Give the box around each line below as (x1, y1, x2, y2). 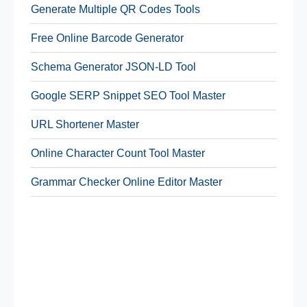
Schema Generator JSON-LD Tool (31, 60, 196, 73)
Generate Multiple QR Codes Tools (31, 3, 200, 15)
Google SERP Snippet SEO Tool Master (31, 89, 225, 101)
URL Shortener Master (31, 118, 139, 130)
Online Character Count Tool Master (31, 147, 205, 159)
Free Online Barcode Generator (31, 32, 184, 44)
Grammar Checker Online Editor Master (31, 175, 222, 188)
